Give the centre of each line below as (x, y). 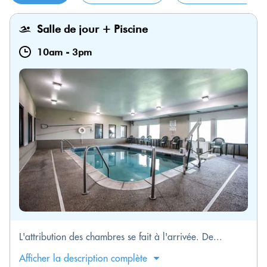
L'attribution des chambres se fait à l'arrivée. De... (121, 237)
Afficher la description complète (83, 258)
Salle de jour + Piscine (92, 29)
